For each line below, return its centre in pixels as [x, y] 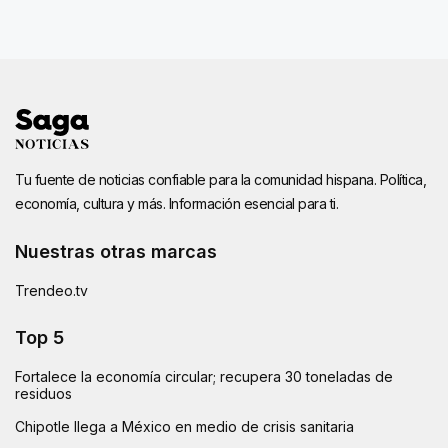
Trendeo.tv [51, 290]
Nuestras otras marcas [116, 251]
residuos [43, 393]
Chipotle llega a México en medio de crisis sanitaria [184, 426]
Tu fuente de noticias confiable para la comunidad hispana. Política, [220, 179]
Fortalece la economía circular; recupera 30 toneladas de [204, 376]
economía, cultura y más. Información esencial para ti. [176, 203]
